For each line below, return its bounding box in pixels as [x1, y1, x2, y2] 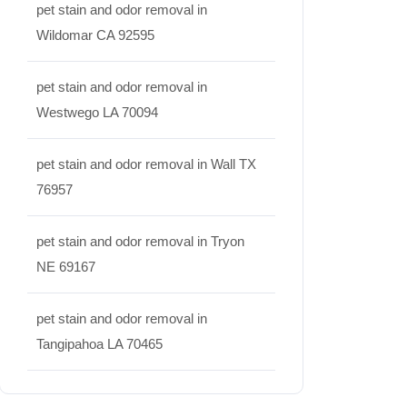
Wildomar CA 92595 [36, 27, 154, 43]
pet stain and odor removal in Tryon [36, 233, 244, 249]
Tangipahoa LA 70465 [36, 336, 163, 352]
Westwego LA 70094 [36, 104, 158, 120]
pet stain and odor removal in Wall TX [36, 156, 256, 172]
